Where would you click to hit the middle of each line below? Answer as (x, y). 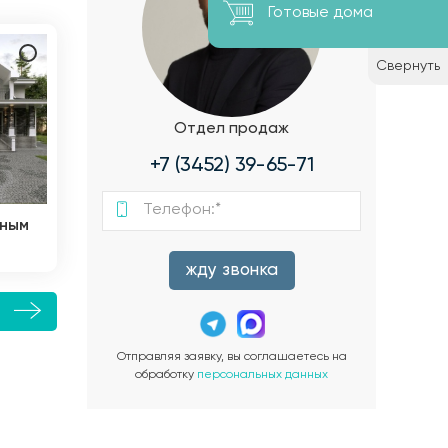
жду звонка (231, 270)
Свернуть (408, 65)
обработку (166, 374)
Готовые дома (320, 12)
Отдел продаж (232, 128)
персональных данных (263, 374)
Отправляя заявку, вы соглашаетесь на (231, 356)
